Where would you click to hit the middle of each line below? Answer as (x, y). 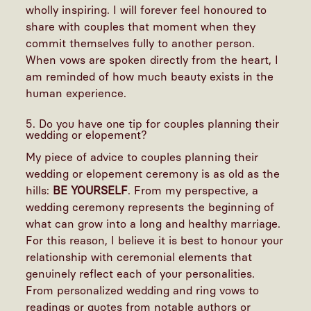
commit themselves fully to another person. (141, 44)
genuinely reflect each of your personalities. (141, 274)
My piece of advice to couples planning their (142, 158)
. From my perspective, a (193, 191)
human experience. (78, 94)
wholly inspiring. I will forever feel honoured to (146, 10)
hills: (40, 191)
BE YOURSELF (91, 191)
